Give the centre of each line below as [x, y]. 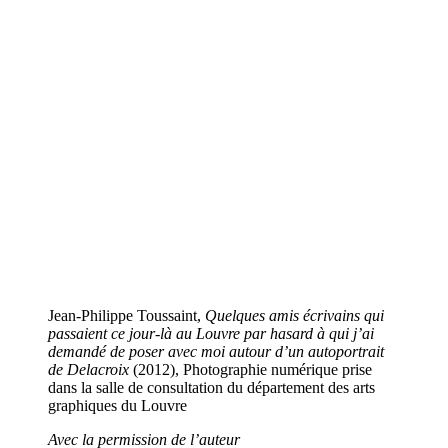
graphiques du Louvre [117, 406]
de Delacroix [88, 370]
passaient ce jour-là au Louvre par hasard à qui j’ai [211, 334]
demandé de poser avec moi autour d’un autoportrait [216, 352]
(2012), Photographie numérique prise [250, 370]
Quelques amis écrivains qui [294, 316]
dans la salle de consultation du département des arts [211, 388]
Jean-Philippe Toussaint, [126, 316]
